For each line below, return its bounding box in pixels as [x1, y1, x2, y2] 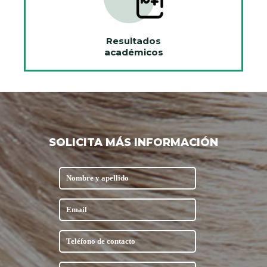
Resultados [106, 35, 161, 46]
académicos [104, 46, 163, 58]
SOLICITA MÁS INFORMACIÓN [49, 135, 218, 149]
